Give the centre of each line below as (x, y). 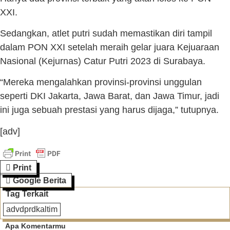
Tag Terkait (27, 194)
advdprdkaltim (32, 209)
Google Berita (40, 181)
